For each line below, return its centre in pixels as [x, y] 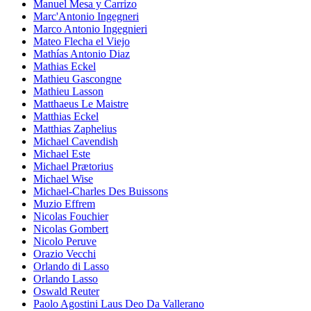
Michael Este [62, 153]
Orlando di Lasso [71, 266]
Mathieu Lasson [68, 91]
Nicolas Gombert [71, 228]
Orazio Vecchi [65, 253]
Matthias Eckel [66, 116]
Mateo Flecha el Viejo [82, 41]
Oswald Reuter [66, 291]
